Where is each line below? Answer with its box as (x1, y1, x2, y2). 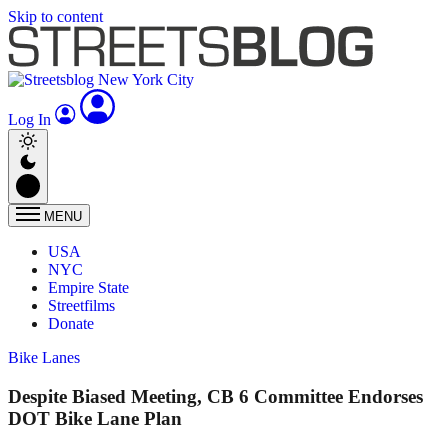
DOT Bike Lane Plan (8, 407, 182, 429)
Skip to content (8, 8, 103, 25)
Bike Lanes (8, 349, 80, 366)
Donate (48, 315, 94, 332)
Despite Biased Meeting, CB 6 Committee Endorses (8, 385, 423, 407)
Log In (8, 111, 55, 128)
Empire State (48, 279, 129, 296)
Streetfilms (48, 297, 115, 314)
